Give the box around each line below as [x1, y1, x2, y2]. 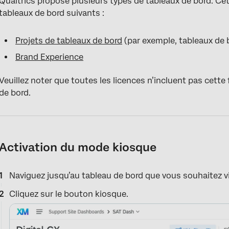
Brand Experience [15, 52, 84, 62]
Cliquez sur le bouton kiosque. [9, 189, 129, 199]
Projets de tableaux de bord [15, 36, 123, 45]
